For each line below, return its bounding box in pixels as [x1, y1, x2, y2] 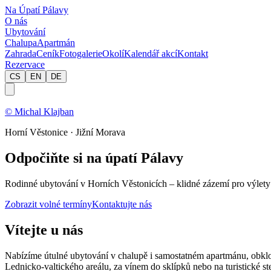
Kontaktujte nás [92, 198, 152, 209]
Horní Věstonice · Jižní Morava [5, 127, 125, 137]
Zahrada [5, 48, 36, 59]
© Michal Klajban [5, 106, 74, 117]
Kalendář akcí [124, 48, 177, 59]
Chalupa [5, 38, 37, 48]
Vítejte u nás [5, 221, 83, 238]
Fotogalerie [59, 48, 102, 59]
